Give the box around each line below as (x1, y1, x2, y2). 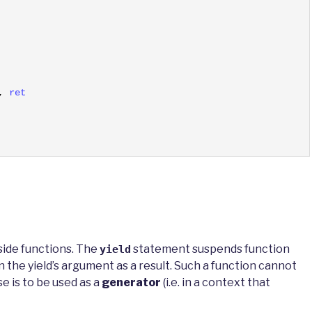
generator (102, 276, 161, 290)
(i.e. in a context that (161, 276, 270, 290)
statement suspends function (131, 242, 290, 256)
